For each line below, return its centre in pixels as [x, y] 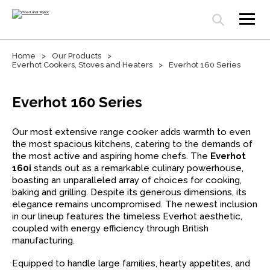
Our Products [77, 56]
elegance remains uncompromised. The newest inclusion [135, 204]
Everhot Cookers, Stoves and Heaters [82, 65]
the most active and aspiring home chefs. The [110, 156]
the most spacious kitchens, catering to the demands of [132, 144]
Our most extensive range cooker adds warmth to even [131, 132]
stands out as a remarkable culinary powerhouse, [139, 168]
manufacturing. [43, 240]
